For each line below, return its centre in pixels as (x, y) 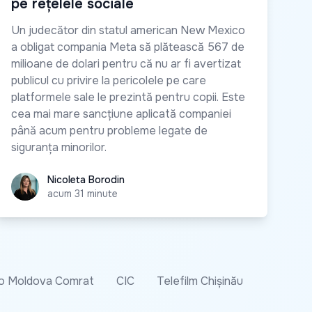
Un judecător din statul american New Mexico (128, 31)
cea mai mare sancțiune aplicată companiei (121, 114)
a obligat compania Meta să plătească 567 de (128, 47)
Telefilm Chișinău (200, 281)
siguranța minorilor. (59, 148)
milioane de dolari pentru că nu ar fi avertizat (126, 64)
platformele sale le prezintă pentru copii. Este (128, 97)
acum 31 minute (83, 194)
